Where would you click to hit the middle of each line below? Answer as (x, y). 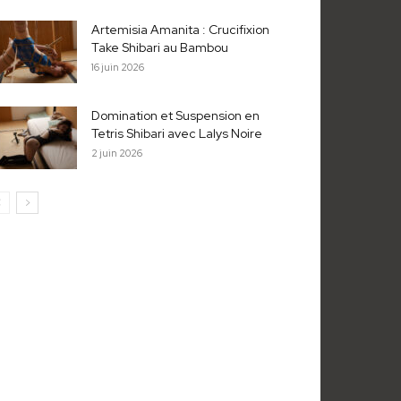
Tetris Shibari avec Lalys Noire (177, 134)
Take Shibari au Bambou (160, 48)
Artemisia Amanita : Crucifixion (180, 30)
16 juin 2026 (118, 68)
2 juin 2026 (117, 154)
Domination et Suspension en (175, 116)
